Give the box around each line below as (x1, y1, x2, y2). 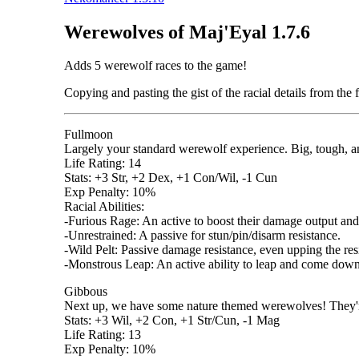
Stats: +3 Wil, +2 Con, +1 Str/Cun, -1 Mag (64, 313, 280, 328)
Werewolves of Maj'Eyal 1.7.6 (64, 21, 310, 42)
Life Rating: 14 (64, 156, 141, 171)
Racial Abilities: (64, 200, 144, 214)
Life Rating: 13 (64, 328, 141, 342)
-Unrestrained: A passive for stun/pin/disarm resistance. (64, 228, 341, 243)
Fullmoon (64, 127, 113, 142)
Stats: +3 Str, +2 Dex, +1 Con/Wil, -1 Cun (64, 171, 277, 185)
